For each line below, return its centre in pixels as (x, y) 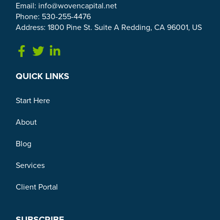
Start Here (33, 101)
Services (30, 166)
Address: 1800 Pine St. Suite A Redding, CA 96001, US (109, 28)
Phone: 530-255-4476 (53, 17)
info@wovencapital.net (78, 6)
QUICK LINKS (42, 76)
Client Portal (37, 187)
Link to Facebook (64, 50)
